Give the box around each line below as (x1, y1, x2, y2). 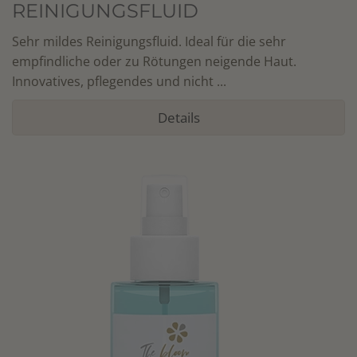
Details (157, 108, 200, 127)
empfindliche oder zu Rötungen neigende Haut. (12, 53, 296, 70)
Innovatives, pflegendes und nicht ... (12, 73, 226, 90)
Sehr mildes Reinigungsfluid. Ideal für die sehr (12, 33, 286, 50)
